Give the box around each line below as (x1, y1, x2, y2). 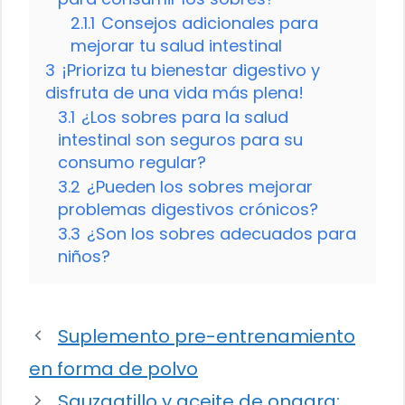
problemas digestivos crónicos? (58, 197, 318, 221)
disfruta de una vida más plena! (45, 80, 304, 104)
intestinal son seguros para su (58, 127, 303, 151)
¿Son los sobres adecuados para (87, 221, 356, 245)
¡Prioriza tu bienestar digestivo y (61, 58, 320, 81)
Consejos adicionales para (101, 11, 318, 34)
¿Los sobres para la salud (81, 105, 288, 128)
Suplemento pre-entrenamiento (58, 323, 355, 349)
